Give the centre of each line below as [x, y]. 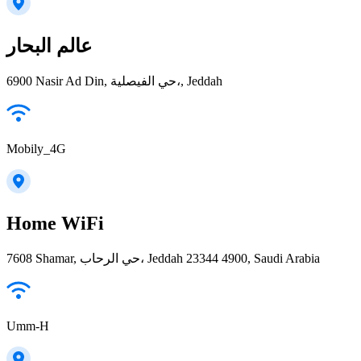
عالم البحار [49, 46]
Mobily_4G [36, 148]
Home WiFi [55, 223]
